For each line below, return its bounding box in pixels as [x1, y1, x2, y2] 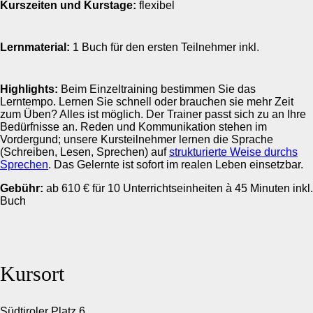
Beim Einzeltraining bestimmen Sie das [58, 82, 256, 95]
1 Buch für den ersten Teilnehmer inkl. [70, 41, 259, 53]
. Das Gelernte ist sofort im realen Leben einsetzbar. [48, 158, 303, 170]
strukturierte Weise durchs [169, 145, 298, 158]
